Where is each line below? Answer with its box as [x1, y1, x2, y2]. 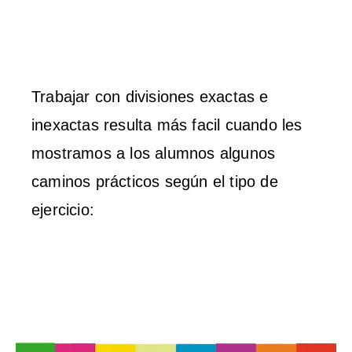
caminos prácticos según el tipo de [31, 172, 278, 190]
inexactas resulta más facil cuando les [31, 115, 302, 134]
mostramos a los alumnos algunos [31, 144, 276, 162]
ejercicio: [31, 200, 94, 218]
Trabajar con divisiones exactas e [31, 87, 269, 105]
